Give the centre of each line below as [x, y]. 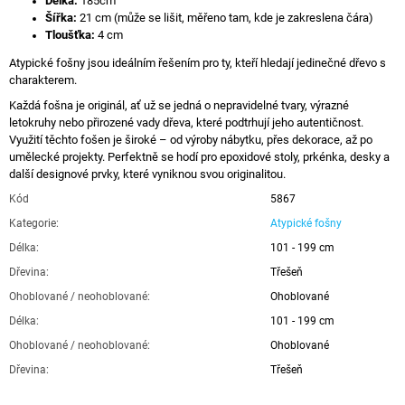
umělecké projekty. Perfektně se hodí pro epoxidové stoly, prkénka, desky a [199, 156]
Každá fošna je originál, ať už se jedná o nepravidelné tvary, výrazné [179, 105]
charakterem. [43, 80]
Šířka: [61, 17]
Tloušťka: [70, 34]
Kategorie [33, 223]
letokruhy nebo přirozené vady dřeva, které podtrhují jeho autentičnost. [186, 122]
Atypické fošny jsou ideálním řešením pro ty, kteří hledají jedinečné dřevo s [198, 62]
